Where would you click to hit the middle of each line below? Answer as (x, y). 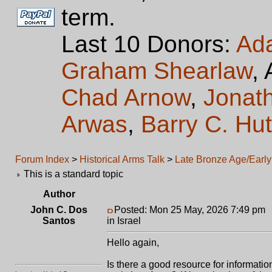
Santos (59, 221)
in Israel (124, 221)
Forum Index (42, 159)
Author (59, 194)
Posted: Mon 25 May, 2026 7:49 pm (190, 210)
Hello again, (133, 243)
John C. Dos (59, 210)
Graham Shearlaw (157, 71)
